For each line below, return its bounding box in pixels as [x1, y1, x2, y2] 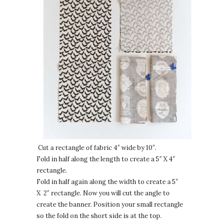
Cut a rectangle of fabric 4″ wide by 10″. [37, 143, 156, 152]
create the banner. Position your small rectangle [37, 200, 183, 209]
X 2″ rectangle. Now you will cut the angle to [37, 188, 170, 197]
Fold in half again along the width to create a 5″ [37, 177, 178, 186]
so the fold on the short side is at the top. [37, 211, 162, 220]
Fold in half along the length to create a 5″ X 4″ [37, 154, 175, 163]
